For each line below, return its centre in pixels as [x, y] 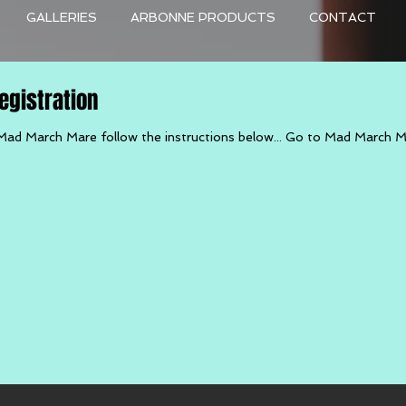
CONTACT [343, 17]
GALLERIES [62, 17]
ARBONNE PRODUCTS [203, 17]
